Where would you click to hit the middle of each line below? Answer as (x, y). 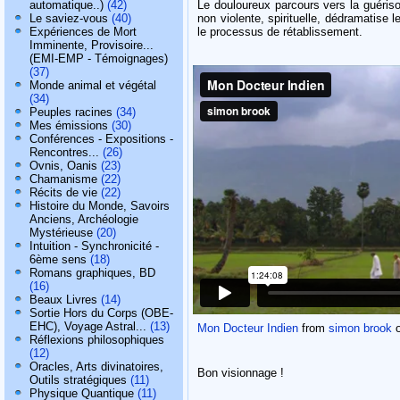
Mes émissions (69, 125)
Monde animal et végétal (93, 85)
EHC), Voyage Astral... (88, 326)
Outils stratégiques (78, 380)
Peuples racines (71, 112)
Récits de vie (63, 192)
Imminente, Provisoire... (92, 45)
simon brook (360, 328)
